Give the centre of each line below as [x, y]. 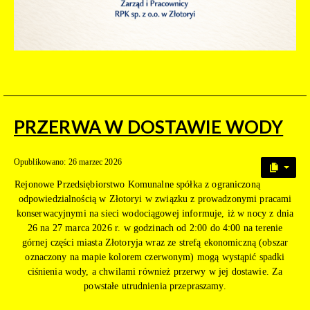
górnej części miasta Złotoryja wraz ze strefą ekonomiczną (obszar [155, 242]
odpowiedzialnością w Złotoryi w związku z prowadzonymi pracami [155, 199]
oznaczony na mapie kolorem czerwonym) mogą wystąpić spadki [155, 257]
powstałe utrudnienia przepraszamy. [155, 286]
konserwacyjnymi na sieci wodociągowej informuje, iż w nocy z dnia [155, 213]
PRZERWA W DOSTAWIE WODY [149, 126]
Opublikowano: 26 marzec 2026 [68, 162]
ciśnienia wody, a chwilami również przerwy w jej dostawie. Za [155, 271]
